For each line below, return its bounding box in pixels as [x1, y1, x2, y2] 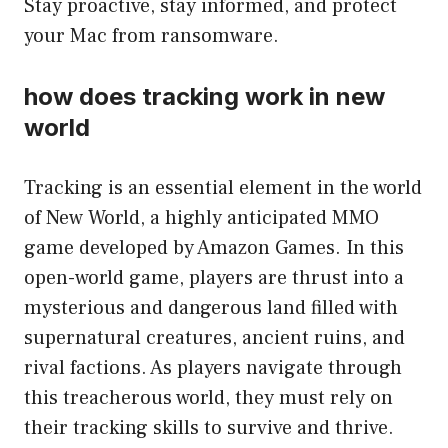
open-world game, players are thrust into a [24, 265, 404, 292]
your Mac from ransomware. [24, 23, 279, 50]
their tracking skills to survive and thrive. [24, 415, 394, 442]
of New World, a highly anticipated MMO [24, 205, 379, 232]
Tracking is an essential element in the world [24, 175, 422, 202]
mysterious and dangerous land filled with [24, 295, 398, 322]
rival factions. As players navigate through [24, 355, 402, 382]
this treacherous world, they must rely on [24, 385, 393, 412]
